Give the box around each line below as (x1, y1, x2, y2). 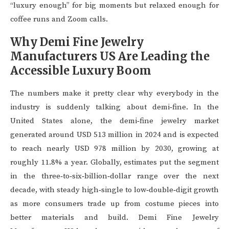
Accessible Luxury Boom (10, 63, 151, 78)
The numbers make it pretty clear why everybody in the (10, 88, 219, 99)
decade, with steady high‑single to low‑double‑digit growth (10, 185, 219, 195)
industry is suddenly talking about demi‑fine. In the (10, 102, 219, 112)
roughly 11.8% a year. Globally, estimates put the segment (10, 157, 219, 168)
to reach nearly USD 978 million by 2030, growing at (10, 144, 219, 154)
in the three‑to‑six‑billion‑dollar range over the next (10, 171, 219, 181)
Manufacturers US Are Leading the (10, 49, 210, 64)
